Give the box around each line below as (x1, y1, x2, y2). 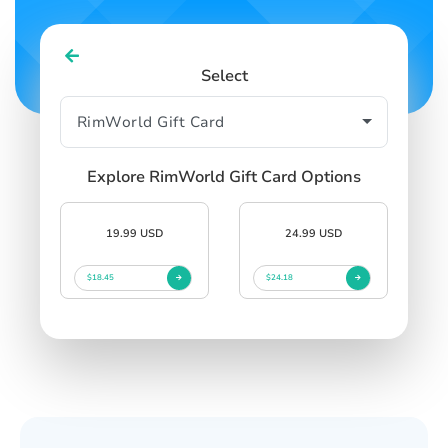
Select (200, 64, 248, 87)
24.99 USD (285, 225, 342, 241)
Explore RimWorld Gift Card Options (87, 165, 361, 188)
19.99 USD (106, 225, 163, 241)
